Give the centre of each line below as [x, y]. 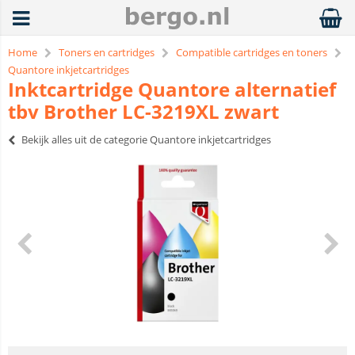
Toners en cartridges [107, 52]
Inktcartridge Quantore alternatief [172, 89]
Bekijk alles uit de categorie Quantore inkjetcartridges [146, 139]
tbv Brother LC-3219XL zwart [143, 111]
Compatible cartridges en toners [252, 52]
